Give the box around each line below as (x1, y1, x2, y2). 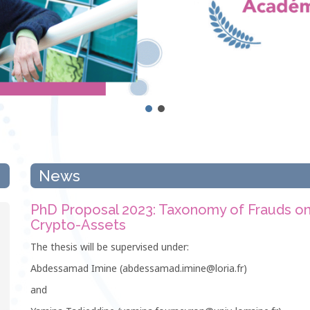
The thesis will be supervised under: (30, 239, 189, 253)
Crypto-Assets (30, 216, 126, 233)
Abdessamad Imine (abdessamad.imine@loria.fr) (30, 261, 247, 275)
